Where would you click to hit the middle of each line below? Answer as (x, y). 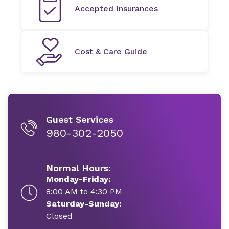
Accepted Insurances (116, 8)
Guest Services (80, 119)
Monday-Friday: (78, 179)
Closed (59, 216)
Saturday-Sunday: (84, 204)
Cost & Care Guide (111, 51)
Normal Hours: (78, 168)
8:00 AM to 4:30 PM (84, 191)
